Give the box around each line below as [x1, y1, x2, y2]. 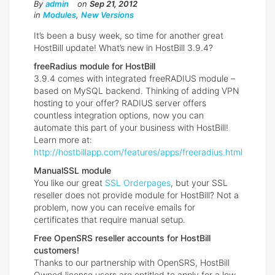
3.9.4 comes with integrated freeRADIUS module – [34, 72, 235, 83]
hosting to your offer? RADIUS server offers [34, 97, 206, 108]
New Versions [81, 9, 134, 20]
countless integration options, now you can [34, 109, 204, 120]
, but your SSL [171, 177, 228, 188]
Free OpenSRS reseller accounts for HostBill [34, 232, 211, 243]
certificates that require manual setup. [34, 214, 185, 225]
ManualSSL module [34, 165, 111, 176]
